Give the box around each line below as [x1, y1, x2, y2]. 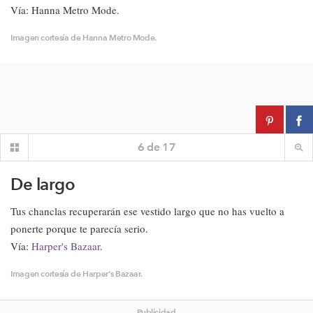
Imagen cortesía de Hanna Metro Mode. [10, 32, 157, 43]
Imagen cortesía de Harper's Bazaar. [10, 268, 143, 279]
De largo [10, 174, 75, 194]
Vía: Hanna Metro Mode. [10, 3, 119, 17]
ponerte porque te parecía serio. [10, 221, 148, 235]
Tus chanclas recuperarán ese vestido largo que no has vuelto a [10, 204, 284, 218]
